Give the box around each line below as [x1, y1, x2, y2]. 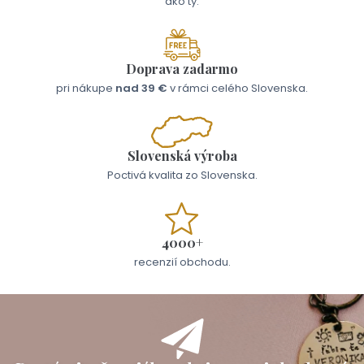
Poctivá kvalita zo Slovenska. [106, 167, 258, 183]
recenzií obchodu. [133, 253, 231, 270]
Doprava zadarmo [126, 59, 238, 77]
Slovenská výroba [127, 146, 237, 164]
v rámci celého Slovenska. [167, 80, 308, 96]
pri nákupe [56, 80, 115, 96]
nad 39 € [115, 80, 167, 96]
